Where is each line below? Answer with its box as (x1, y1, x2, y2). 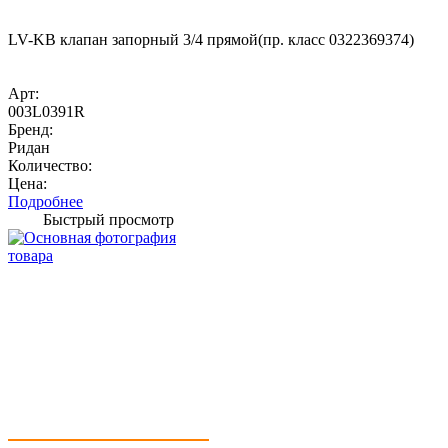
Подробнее (8, 192, 83, 210)
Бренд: (8, 120, 53, 138)
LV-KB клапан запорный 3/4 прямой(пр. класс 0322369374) (8, 30, 414, 48)
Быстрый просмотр (43, 210, 174, 228)
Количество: (8, 156, 92, 174)
